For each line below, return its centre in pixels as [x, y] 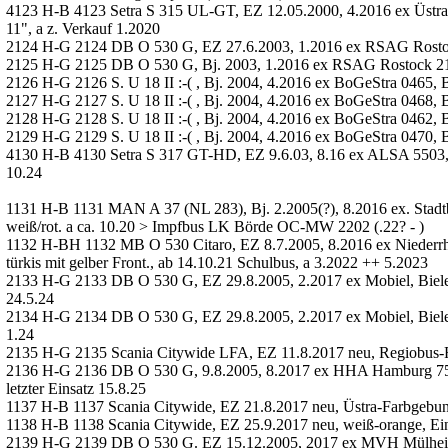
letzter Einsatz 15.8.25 [76, 388]
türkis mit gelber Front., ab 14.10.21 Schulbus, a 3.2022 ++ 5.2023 [217, 262]
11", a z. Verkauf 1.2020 [83, 28]
